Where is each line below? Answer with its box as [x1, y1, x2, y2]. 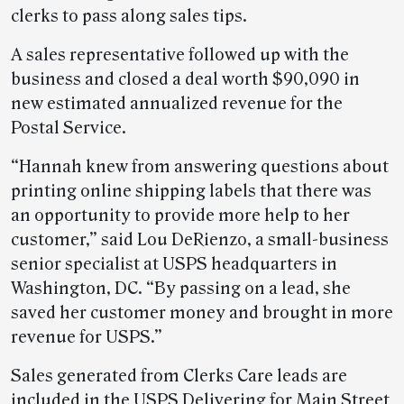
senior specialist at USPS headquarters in [11, 254, 337, 275]
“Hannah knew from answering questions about [11, 157, 389, 178]
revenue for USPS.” [11, 327, 162, 348]
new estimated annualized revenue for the [11, 94, 343, 115]
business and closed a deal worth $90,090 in [11, 69, 360, 90]
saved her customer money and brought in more [11, 303, 393, 324]
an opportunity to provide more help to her [11, 206, 350, 226]
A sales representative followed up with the [11, 45, 349, 66]
